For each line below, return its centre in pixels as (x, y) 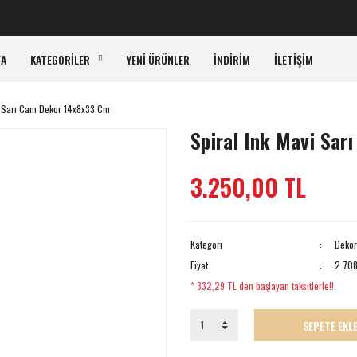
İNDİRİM (232, 59)
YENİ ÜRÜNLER (158, 59)
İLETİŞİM (294, 59)
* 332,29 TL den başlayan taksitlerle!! (262, 286)
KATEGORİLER (60, 59)
